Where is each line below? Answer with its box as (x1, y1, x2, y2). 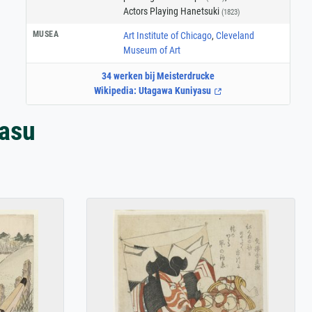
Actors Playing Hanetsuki (123, 5, 221, 17)
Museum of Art (123, 44, 180, 56)
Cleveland (215, 29, 254, 41)
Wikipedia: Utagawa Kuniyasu (94, 85, 214, 97)
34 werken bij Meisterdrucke (102, 70, 214, 82)
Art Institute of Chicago (123, 29, 212, 41)
